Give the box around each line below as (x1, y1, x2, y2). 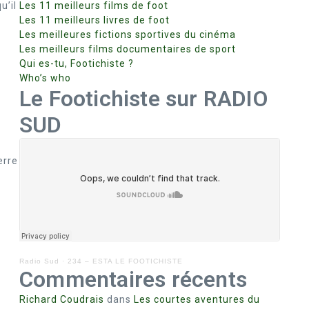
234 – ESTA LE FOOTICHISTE (68, 257, 183, 265)
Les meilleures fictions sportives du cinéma (19, 29, 236, 40)
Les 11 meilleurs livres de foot (19, 14, 170, 26)
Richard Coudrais (19, 294, 104, 305)
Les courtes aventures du (134, 294, 260, 305)
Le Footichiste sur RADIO (19, 86, 268, 112)
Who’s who (19, 72, 71, 83)
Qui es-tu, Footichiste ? (19, 58, 134, 69)
